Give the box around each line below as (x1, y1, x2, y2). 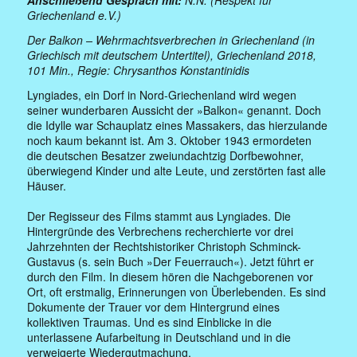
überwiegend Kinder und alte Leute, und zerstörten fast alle (27, 162, 327, 178)
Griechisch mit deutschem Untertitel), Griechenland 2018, (27, 46, 317, 63)
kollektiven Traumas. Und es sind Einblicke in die (27, 313, 273, 330)
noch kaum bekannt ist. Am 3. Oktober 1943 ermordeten (27, 131, 312, 148)
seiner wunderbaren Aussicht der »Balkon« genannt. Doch (27, 101, 322, 118)
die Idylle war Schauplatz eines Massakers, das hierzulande (27, 116, 328, 133)
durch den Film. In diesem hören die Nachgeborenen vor (27, 268, 314, 284)
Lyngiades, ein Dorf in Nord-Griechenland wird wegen (27, 86, 297, 103)
